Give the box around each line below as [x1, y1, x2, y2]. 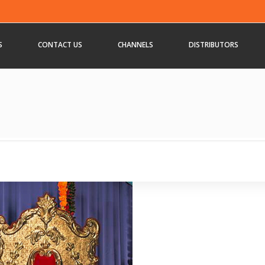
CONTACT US [38, 40, 82, 50]
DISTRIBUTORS [189, 40, 238, 50]
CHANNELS [118, 40, 153, 50]
